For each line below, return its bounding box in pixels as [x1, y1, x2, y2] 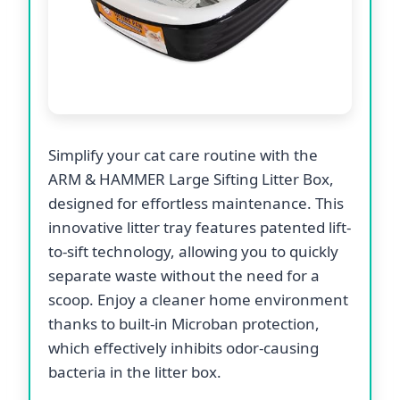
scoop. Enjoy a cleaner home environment [48, 288, 348, 310]
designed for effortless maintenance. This [48, 192, 344, 213]
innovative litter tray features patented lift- [48, 216, 351, 237]
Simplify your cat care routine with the [48, 144, 318, 165]
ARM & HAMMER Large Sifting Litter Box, [48, 168, 334, 189]
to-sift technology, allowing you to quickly [48, 240, 338, 262]
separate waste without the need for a [48, 264, 320, 286]
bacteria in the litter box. [48, 361, 221, 382]
